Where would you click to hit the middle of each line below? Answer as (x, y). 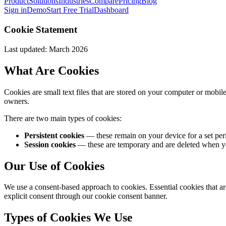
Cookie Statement (41, 30)
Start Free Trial (70, 10)
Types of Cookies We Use (68, 218)
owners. (17, 101)
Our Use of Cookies (54, 166)
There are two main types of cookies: (63, 118)
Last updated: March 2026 (46, 49)
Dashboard (111, 10)
